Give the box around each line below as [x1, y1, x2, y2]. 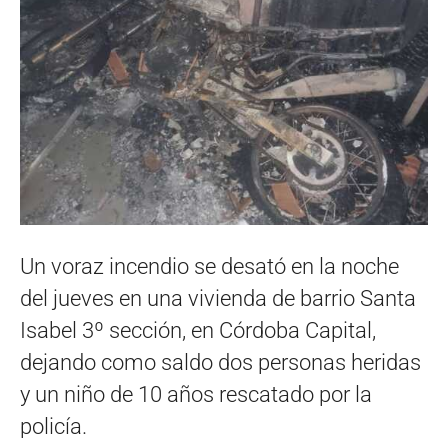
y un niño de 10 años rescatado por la [20, 381, 372, 407]
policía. [20, 413, 87, 439]
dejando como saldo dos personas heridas [20, 349, 421, 375]
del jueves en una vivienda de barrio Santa [20, 285, 416, 311]
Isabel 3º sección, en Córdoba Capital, [20, 317, 376, 343]
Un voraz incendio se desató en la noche [20, 253, 399, 279]
